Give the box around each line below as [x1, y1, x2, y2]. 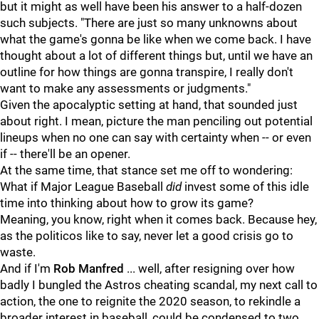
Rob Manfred [53, 261, 124, 276]
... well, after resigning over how [124, 261, 295, 276]
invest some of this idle [182, 179, 309, 194]
